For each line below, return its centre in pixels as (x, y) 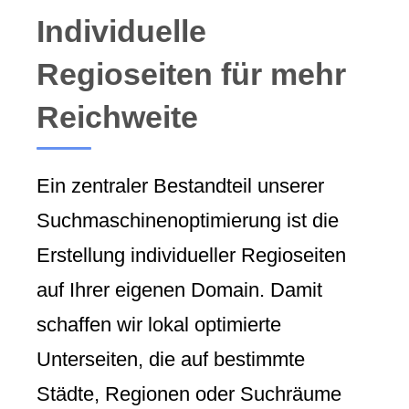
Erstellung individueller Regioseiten (191, 255)
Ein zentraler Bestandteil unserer (180, 185)
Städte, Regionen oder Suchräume (189, 393)
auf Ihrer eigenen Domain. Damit (179, 289)
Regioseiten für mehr (191, 74)
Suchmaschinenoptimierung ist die (188, 220)
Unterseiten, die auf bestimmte (171, 359)
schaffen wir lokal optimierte (159, 324)
